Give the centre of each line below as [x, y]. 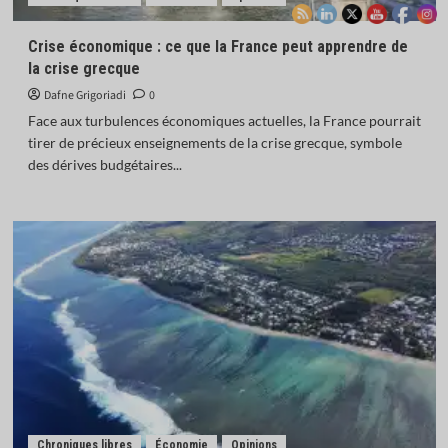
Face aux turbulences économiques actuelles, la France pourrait [224, 120]
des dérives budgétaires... [104, 164]
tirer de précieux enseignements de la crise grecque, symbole [214, 142]
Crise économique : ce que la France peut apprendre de [217, 46]
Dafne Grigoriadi [84, 95]
